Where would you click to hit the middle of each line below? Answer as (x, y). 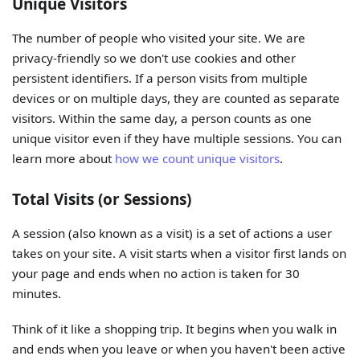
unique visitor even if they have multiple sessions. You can (177, 138)
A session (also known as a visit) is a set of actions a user (172, 233)
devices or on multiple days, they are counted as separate (176, 98)
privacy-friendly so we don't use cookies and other (154, 57)
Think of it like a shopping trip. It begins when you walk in (175, 329)
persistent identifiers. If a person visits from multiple (160, 78)
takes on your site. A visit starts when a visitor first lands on (180, 254)
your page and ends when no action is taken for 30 (156, 274)
